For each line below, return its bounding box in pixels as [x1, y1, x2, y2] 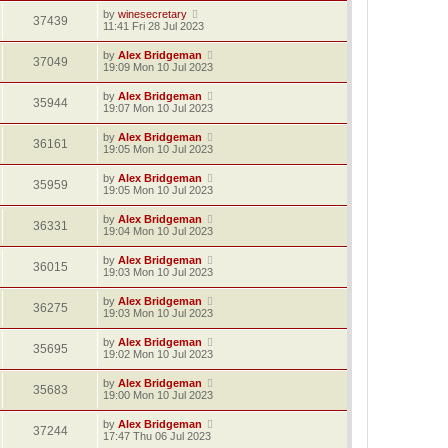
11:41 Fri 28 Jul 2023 [103, 20, 204, 33]
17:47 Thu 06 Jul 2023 [103, 430, 211, 443]
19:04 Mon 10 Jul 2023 [103, 225, 213, 238]
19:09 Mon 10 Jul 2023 [103, 61, 213, 74]
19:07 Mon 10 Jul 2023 [103, 102, 213, 115]
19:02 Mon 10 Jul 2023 [103, 348, 213, 361]
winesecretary [118, 8, 187, 21]
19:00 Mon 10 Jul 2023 [103, 389, 213, 402]
